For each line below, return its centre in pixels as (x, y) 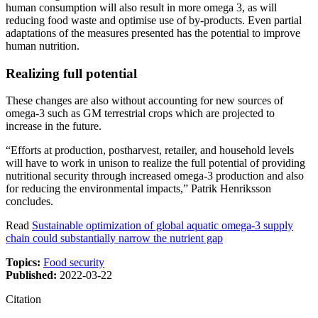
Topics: (24, 263)
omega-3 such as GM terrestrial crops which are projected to (140, 114)
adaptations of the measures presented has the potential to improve (153, 33)
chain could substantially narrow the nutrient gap (114, 238)
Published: (33, 275)
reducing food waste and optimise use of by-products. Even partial (154, 20)
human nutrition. (43, 46)
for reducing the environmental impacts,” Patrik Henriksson (138, 189)
